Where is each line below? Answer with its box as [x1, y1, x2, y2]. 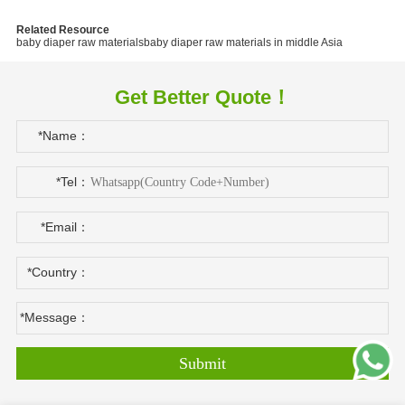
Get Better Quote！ [114, 87, 291, 109]
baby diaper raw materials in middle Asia [143, 36, 343, 50]
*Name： [37, 128, 89, 144]
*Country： [26, 264, 89, 279]
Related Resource [15, 24, 109, 37]
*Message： [19, 309, 89, 325]
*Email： [40, 219, 89, 234]
